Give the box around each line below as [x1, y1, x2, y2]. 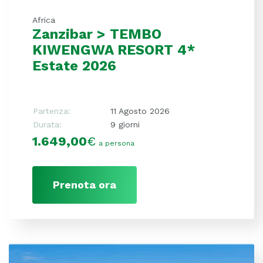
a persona [99, 139, 134, 148]
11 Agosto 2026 [110, 106, 170, 116]
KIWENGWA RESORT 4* [32, 42, 195, 59]
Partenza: [33, 106, 70, 116]
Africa [32, 15, 55, 25]
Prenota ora [53, 178, 116, 191]
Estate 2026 [32, 58, 116, 75]
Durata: [33, 120, 62, 130]
